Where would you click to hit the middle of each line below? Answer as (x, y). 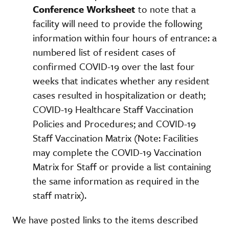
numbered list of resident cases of (104, 52)
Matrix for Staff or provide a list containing (122, 166)
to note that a (166, 9)
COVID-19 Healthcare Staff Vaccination (113, 109)
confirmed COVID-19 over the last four (114, 66)
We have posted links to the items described (105, 219)
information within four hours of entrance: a (125, 37)
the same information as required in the (116, 180)
